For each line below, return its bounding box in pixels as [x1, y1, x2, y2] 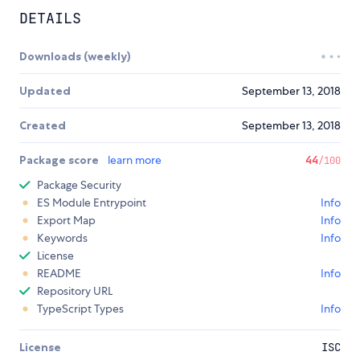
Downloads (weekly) [19, 49, 131, 64]
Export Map [37, 213, 96, 228]
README [37, 266, 81, 281]
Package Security [37, 178, 121, 193]
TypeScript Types [37, 301, 124, 317]
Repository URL [37, 284, 112, 299]
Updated [19, 84, 71, 99]
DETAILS [19, 9, 81, 28]
